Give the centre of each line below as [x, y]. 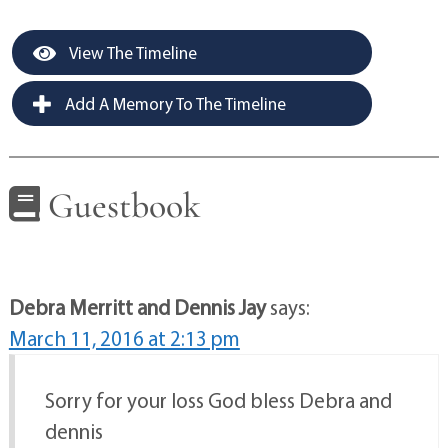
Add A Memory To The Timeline [173, 103]
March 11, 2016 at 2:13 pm [124, 338]
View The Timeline [131, 52]
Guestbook [120, 205]
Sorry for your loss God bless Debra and [218, 400]
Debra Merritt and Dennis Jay [137, 307]
